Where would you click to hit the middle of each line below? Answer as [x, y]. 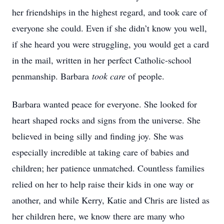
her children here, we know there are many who [98, 216]
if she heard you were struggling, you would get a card [110, 44]
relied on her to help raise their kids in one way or [103, 184]
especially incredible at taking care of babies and [100, 152]
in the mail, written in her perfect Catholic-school [102, 60]
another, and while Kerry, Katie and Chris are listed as [111, 200]
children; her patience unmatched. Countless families [108, 168]
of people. [146, 76]
